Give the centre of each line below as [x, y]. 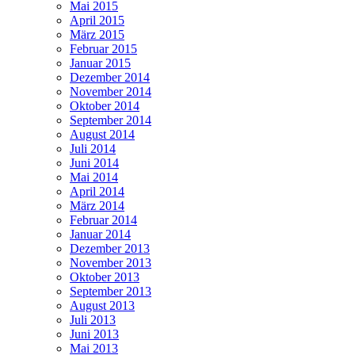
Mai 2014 [94, 177]
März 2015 [97, 34]
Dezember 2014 [110, 77]
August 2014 [102, 134]
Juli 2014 [93, 148]
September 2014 [111, 120]
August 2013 [102, 305]
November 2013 [111, 262]
